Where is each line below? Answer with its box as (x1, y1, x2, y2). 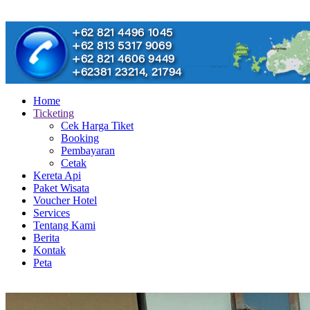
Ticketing (33, 107, 74, 119)
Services (33, 207, 70, 219)
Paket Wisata (33, 182, 89, 194)
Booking (61, 132, 99, 144)
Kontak (33, 244, 66, 256)
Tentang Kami (33, 219, 95, 231)
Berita (33, 232, 60, 244)
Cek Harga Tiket (61, 120, 134, 131)
